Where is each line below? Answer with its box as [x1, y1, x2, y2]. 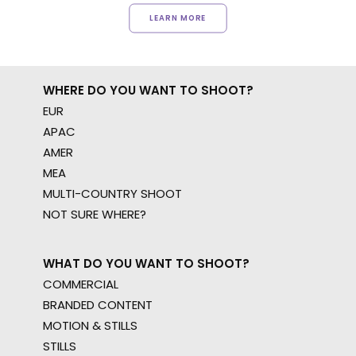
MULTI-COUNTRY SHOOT [43, 185, 182, 202]
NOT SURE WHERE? [43, 206, 146, 222]
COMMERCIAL [43, 276, 118, 292]
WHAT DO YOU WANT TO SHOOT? [43, 255, 250, 272]
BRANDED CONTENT [43, 296, 153, 313]
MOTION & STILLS [43, 317, 137, 334]
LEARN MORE [149, 12, 207, 24]
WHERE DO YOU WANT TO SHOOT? [43, 82, 253, 99]
